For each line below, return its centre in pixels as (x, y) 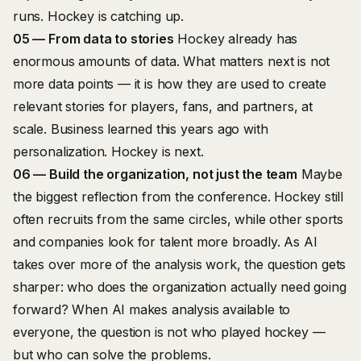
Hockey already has (236, 39)
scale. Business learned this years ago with (141, 129)
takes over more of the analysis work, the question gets (180, 264)
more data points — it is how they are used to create (170, 84)
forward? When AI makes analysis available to (152, 309)
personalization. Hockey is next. (108, 151)
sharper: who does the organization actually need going (180, 287)
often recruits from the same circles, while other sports (178, 219)
